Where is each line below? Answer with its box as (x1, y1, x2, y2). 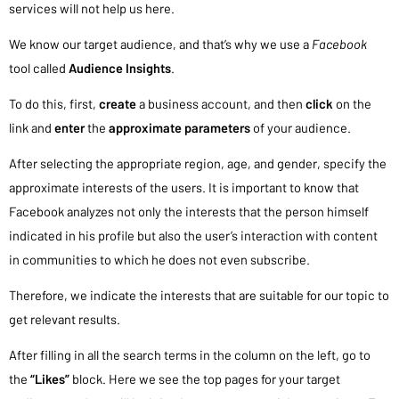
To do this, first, (9, 95, 99, 111)
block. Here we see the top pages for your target (69, 370, 340, 387)
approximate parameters (109, 119, 253, 135)
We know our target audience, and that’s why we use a (9, 35, 312, 52)
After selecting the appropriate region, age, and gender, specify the (9, 155, 387, 172)
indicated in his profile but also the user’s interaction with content (9, 227, 378, 244)
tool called (9, 59, 69, 76)
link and (9, 119, 54, 135)
